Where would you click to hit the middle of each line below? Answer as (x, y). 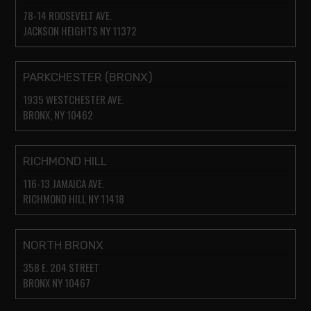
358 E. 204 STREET (61, 267)
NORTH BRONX (63, 245)
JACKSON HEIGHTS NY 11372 (80, 30)
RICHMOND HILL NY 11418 (74, 198)
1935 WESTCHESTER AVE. (73, 99)
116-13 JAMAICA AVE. (64, 183)
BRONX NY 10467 (57, 282)
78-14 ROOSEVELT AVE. (67, 15)
